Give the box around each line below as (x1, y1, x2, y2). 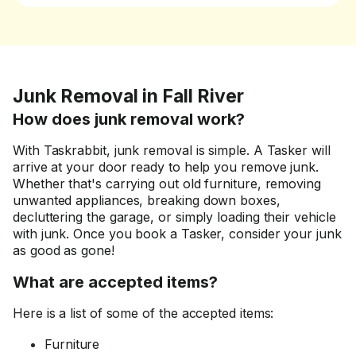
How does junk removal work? (13, 110, 245, 129)
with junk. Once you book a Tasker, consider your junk (13, 226, 342, 242)
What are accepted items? (13, 273, 218, 292)
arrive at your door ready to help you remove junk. (13, 159, 319, 175)
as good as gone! (13, 242, 114, 258)
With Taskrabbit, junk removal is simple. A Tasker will (13, 142, 331, 158)
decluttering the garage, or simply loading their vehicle (13, 209, 336, 225)
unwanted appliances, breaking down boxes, (13, 192, 281, 208)
